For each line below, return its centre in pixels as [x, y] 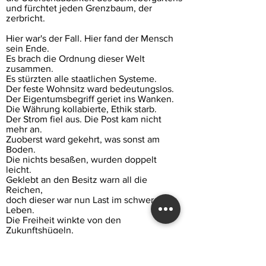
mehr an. [24, 129]
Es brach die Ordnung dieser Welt [75, 58]
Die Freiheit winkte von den [64, 220]
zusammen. [30, 69]
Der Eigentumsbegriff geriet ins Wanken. [90, 99]
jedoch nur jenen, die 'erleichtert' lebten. [90, 240]
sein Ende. [28, 48]
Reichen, [24, 190]
